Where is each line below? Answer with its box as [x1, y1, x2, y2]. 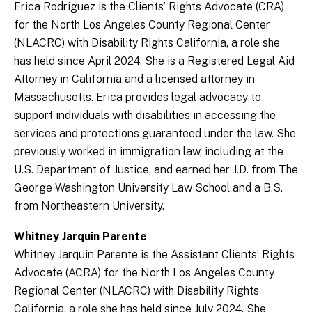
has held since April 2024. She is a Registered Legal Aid [14, 54, 295, 68]
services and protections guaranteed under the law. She [14, 127, 296, 141]
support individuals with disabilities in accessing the [14, 109, 276, 123]
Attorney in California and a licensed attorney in [14, 72, 255, 86]
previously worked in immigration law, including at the [14, 145, 283, 159]
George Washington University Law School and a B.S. [14, 181, 283, 195]
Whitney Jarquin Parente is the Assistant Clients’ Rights [14, 248, 295, 262]
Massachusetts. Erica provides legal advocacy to [14, 91, 261, 104]
